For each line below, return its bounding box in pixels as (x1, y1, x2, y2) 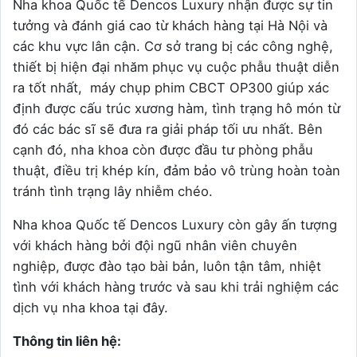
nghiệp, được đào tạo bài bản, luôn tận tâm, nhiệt (13, 257, 321, 274)
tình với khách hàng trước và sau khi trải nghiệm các (13, 278, 339, 295)
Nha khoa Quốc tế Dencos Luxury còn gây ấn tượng (13, 216, 337, 233)
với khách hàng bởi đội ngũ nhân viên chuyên (13, 237, 297, 253)
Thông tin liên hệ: (13, 332, 121, 349)
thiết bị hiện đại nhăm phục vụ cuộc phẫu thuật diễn (13, 58, 339, 75)
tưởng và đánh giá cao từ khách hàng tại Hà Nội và (13, 17, 328, 33)
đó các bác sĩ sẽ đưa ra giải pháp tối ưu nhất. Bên (13, 120, 323, 137)
